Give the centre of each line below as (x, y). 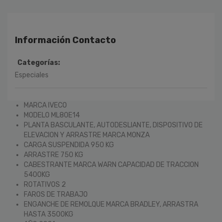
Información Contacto (65, 40)
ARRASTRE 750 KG (53, 155)
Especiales (32, 75)
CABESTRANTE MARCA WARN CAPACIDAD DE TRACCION (111, 165)
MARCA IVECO (45, 106)
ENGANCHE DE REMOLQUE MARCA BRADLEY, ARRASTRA (111, 205)
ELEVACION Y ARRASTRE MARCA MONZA (86, 135)
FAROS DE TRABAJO (55, 195)
